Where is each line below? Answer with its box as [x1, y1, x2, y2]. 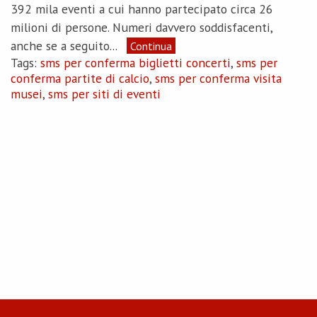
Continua [129, 38, 172, 53]
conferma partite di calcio [11, 69, 149, 86]
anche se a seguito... [11, 37, 120, 54]
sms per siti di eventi [48, 85, 161, 102]
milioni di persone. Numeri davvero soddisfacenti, [11, 18, 272, 35]
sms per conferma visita [155, 69, 282, 86]
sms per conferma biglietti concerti [40, 54, 231, 71]
